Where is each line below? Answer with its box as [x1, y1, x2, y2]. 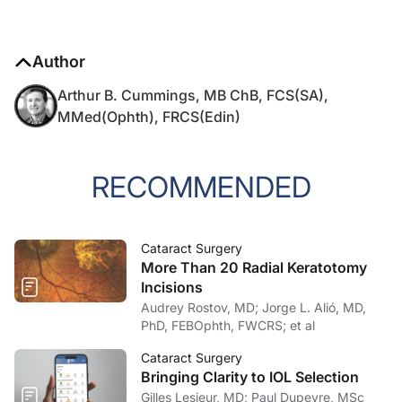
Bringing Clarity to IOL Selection [141, 368, 359, 386]
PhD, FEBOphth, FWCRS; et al [141, 318, 315, 333]
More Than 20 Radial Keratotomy [141, 258, 367, 276]
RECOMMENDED [91, 170, 311, 205]
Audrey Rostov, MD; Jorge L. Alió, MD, [141, 300, 262, 315]
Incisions [141, 278, 203, 296]
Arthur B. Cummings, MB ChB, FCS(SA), [57, 86, 328, 104]
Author [32, 52, 85, 71]
